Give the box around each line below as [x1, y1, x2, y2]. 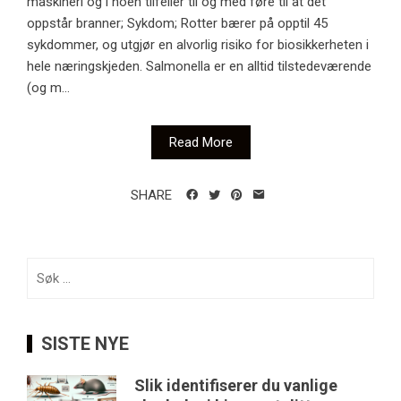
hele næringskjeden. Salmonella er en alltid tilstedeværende [27, 58, 371, 75]
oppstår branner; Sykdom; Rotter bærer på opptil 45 [27, 15, 328, 32]
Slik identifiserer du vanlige [134, 376, 337, 396]
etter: [26, 281, 56, 298]
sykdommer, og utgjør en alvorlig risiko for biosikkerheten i [27, 37, 369, 54]
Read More [168, 134, 233, 151]
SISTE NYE [41, 333, 129, 355]
